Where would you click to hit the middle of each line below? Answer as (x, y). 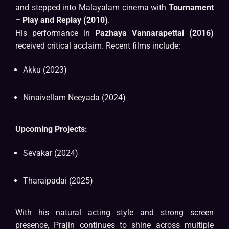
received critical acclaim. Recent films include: (98, 46)
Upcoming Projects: (51, 129)
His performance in (55, 33)
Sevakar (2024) (51, 153)
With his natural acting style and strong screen (114, 213)
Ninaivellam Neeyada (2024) (74, 98)
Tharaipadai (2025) (58, 181)
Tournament (191, 8)
